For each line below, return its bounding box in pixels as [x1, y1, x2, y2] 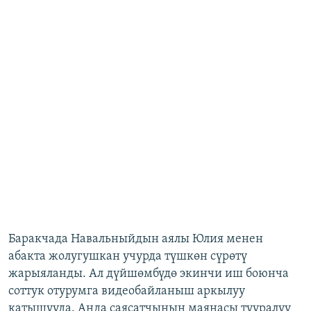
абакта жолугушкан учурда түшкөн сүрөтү [8, 250, 247, 264]
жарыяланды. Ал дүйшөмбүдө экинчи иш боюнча [8, 267, 289, 281]
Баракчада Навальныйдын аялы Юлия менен [8, 233, 263, 246]
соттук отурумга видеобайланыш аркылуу [8, 285, 245, 299]
